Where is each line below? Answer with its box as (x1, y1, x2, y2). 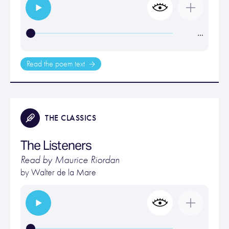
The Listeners (20, 138, 92, 153)
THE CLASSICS (45, 113, 96, 123)
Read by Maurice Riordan (20, 154, 120, 166)
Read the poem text (27, 59, 87, 68)
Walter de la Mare (31, 167, 96, 178)
